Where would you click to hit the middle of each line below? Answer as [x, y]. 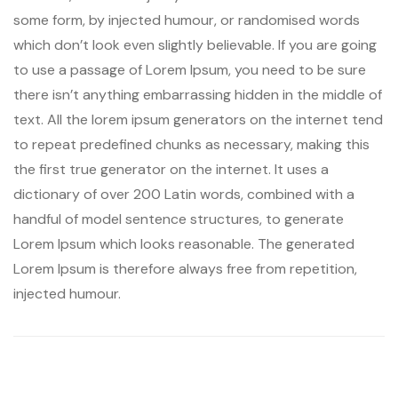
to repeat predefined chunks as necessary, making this [191, 144]
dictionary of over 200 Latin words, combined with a [184, 194]
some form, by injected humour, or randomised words [187, 20]
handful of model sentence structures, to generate [179, 219]
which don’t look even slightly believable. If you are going [195, 44]
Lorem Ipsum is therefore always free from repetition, [185, 268]
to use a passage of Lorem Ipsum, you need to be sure [190, 69]
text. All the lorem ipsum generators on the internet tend [198, 119]
